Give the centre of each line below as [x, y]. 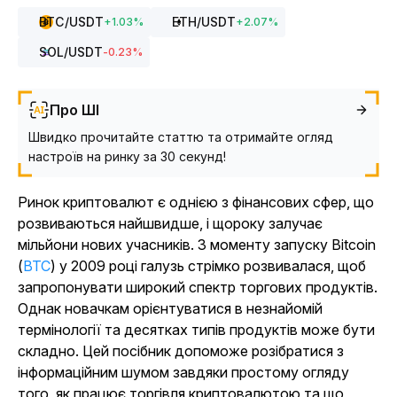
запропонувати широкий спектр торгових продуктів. [198, 287]
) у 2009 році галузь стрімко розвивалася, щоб [208, 266]
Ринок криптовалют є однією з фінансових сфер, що [196, 202]
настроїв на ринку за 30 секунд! [127, 156]
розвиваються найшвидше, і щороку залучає [170, 223]
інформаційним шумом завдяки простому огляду [183, 372]
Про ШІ [74, 110]
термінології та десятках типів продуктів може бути [196, 330]
